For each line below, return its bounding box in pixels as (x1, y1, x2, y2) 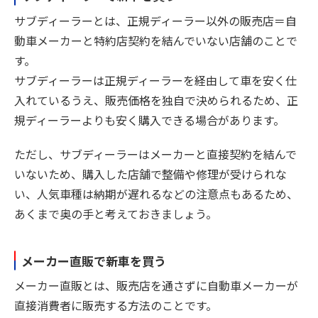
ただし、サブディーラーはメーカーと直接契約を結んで (14, 145, 297, 163)
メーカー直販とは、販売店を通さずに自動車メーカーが (14, 277, 298, 295)
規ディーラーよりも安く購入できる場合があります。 (14, 111, 285, 128)
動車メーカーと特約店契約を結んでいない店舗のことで (14, 31, 297, 49)
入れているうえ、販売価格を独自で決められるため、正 (14, 91, 298, 109)
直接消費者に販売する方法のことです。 (14, 297, 217, 314)
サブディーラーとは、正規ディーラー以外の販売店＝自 (14, 11, 297, 29)
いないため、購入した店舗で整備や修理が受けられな (14, 165, 287, 182)
